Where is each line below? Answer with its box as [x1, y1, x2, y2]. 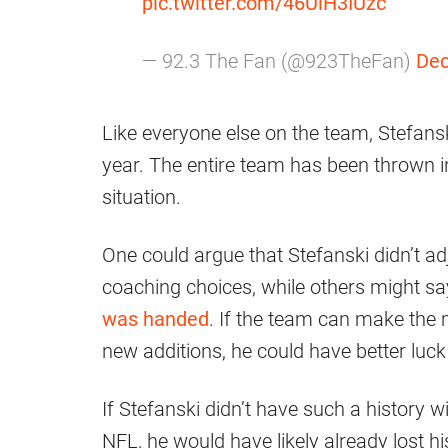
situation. [102, 185, 181, 210]
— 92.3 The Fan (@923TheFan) [142, 49, 416, 74]
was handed [102, 307, 209, 332]
